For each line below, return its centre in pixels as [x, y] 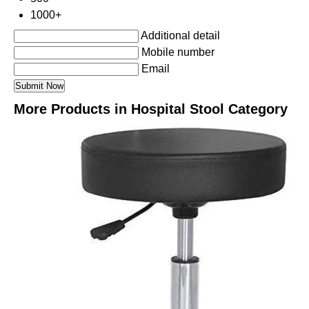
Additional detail [180, 36]
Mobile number [178, 52]
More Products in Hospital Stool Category [151, 109]
